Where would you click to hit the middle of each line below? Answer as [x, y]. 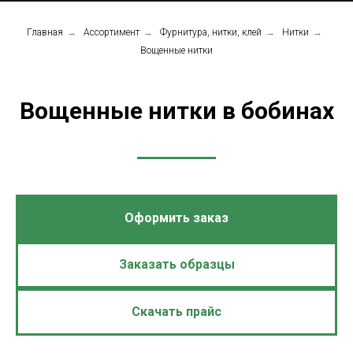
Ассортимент [111, 32]
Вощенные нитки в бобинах [176, 111]
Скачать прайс [176, 311]
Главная [45, 32]
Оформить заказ [176, 217]
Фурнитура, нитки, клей [211, 32]
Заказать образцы [176, 265]
